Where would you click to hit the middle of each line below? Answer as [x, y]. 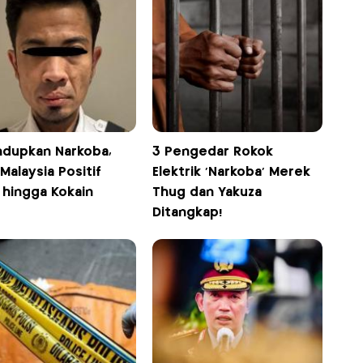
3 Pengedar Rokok [213, 152]
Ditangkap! [188, 213]
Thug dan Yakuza [207, 193]
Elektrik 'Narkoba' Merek [232, 173]
